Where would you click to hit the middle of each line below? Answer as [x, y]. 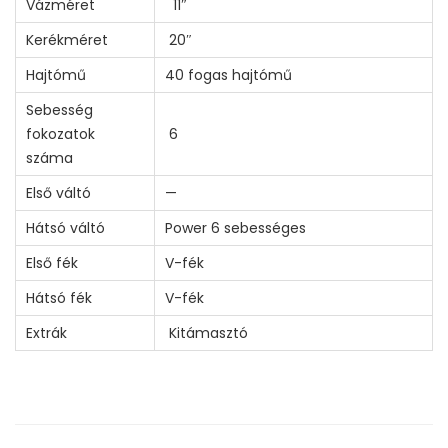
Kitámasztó [206, 332]
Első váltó [58, 192]
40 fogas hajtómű [228, 74]
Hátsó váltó [65, 227]
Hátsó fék [59, 297]
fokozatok [60, 133]
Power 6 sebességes [235, 227]
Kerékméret [67, 39]
